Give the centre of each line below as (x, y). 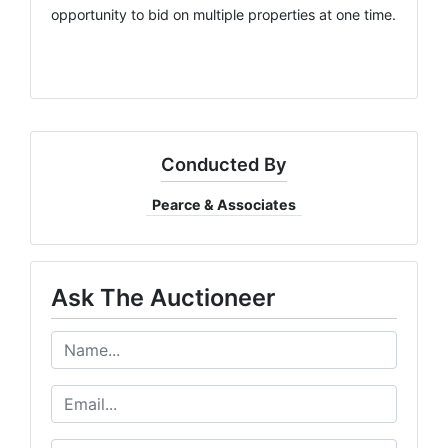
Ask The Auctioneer (163, 297)
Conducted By (224, 163)
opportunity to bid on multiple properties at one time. (223, 14)
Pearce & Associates (224, 204)
